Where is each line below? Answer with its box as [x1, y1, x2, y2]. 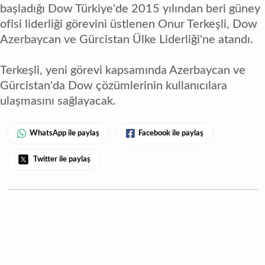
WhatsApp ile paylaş [30, 129, 99, 137]
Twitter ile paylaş [33, 155, 91, 163]
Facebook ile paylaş [138, 129, 203, 137]
